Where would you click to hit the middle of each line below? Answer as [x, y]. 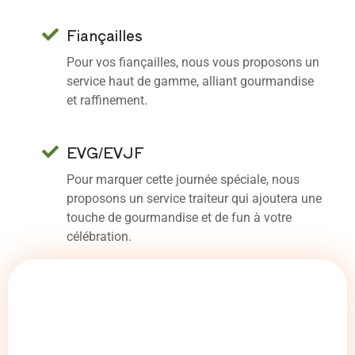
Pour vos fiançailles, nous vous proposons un [193, 62]
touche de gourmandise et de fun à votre [179, 217]
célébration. [99, 236]
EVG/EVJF [105, 152]
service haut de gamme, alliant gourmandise [190, 81]
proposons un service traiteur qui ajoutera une [194, 198]
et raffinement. [107, 100]
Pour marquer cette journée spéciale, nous [183, 179]
